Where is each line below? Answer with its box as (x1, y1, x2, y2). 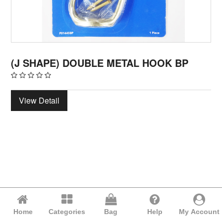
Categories (49, 208, 86, 216)
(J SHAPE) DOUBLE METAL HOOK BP (11, 55, 189, 70)
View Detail (19, 94, 60, 106)
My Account (178, 208, 220, 216)
